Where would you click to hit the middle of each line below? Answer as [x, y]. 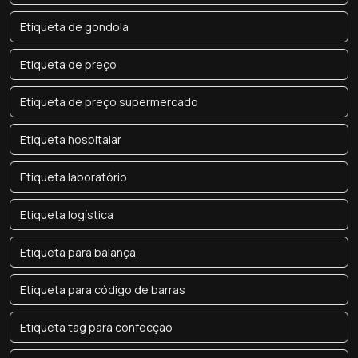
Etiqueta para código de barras [103, 290]
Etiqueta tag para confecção [96, 327]
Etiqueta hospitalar [71, 139]
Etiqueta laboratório [74, 177]
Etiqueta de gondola [74, 27]
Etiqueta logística [67, 215]
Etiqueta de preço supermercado [109, 102]
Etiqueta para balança [78, 252]
